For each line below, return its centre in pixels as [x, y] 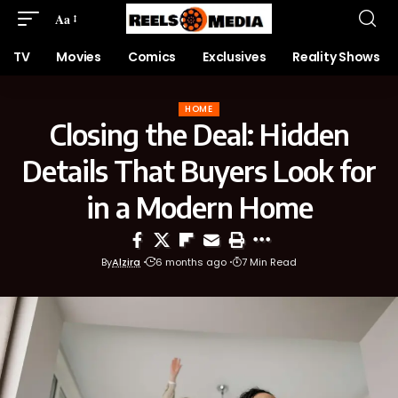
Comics [152, 57]
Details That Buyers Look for [199, 171]
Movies [79, 57]
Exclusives [235, 57]
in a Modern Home [199, 207]
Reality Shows [336, 57]
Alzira [126, 262]
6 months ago [191, 262]
